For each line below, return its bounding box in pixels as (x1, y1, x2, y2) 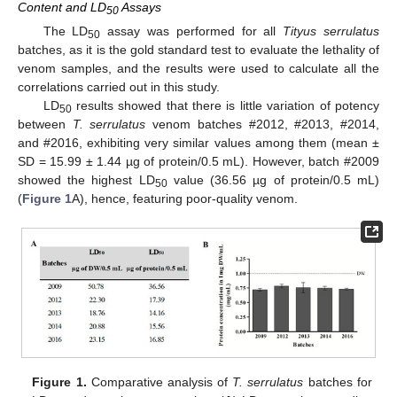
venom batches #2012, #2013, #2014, (145, 117, 380, 131)
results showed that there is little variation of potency (71, 98, 379, 113)
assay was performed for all (100, 24, 284, 38)
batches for (303, 374, 372, 389)
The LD (43, 24, 89, 38)
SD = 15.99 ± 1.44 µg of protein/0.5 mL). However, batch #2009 (18, 154, 379, 168)
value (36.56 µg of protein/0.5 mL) (167, 173, 380, 187)
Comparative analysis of (86, 374, 233, 389)
